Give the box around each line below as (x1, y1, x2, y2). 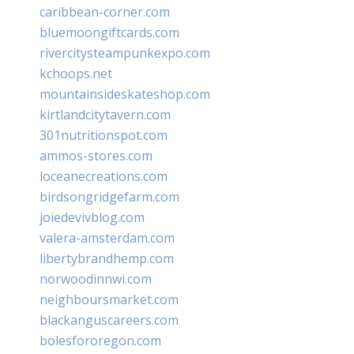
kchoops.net (40, 64, 112, 82)
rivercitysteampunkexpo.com (40, 43, 210, 62)
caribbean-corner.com (40, 2, 170, 21)
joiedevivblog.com (40, 208, 145, 226)
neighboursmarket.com (40, 290, 179, 308)
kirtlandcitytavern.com (40, 105, 171, 123)
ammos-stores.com (40, 146, 153, 164)
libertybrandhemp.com (40, 249, 174, 267)
